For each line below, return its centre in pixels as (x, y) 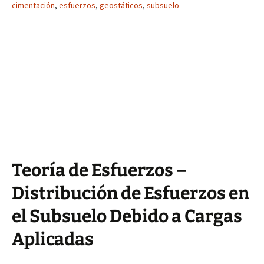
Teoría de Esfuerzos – (99, 170)
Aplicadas (53, 239)
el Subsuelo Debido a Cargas (127, 216)
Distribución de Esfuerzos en (131, 193)
